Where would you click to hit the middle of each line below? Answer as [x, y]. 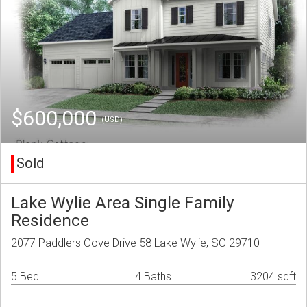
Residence [50, 221]
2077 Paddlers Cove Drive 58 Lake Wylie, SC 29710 [135, 243]
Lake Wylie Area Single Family [123, 203]
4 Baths [153, 277]
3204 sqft [273, 277]
